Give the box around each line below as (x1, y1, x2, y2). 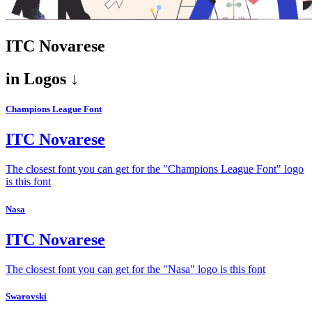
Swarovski (6, 290, 47, 302)
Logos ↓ (19, 70, 79, 88)
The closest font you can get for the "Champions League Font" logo (6, 163, 304, 175)
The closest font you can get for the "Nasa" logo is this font (6, 263, 265, 275)
